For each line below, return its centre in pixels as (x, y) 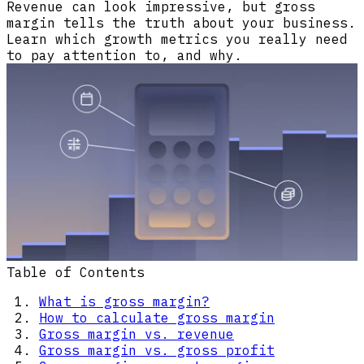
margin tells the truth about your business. (181, 23)
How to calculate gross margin (157, 318)
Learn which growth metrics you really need (177, 39)
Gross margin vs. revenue (136, 334)
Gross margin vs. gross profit (157, 351)
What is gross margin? (124, 302)
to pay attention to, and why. (124, 56)
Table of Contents (76, 273)
